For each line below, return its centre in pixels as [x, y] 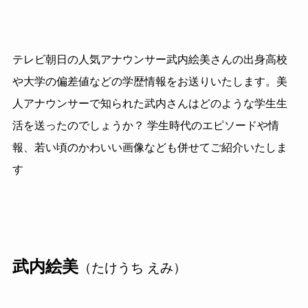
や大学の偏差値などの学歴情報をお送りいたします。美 [150, 82]
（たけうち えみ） [132, 268]
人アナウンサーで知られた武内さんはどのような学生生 [150, 104]
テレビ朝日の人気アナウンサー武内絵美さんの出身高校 [150, 60]
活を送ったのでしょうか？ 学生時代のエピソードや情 [145, 126]
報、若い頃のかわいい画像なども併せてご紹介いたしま [150, 148]
